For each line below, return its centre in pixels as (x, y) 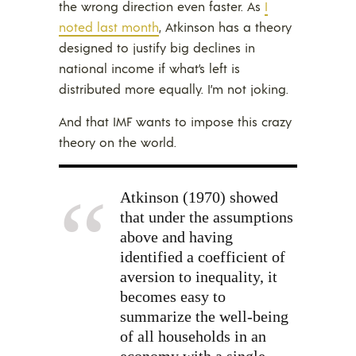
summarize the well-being (204, 316)
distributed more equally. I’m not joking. (174, 88)
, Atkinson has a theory (225, 26)
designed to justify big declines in (157, 47)
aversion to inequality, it (199, 276)
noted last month (109, 26)
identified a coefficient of (203, 256)
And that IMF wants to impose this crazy (175, 121)
